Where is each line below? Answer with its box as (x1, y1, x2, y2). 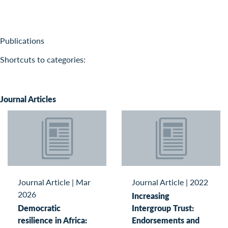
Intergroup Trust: (132, 202, 194, 214)
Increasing (132, 190, 169, 202)
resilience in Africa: (18, 214, 87, 226)
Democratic (18, 202, 61, 214)
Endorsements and (132, 214, 199, 226)
